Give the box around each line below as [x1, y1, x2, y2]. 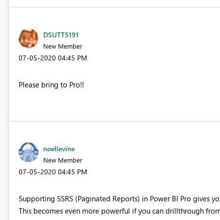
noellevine [43, 143, 75, 153]
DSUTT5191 [43, 29, 79, 39]
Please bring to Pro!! [18, 79, 84, 89]
